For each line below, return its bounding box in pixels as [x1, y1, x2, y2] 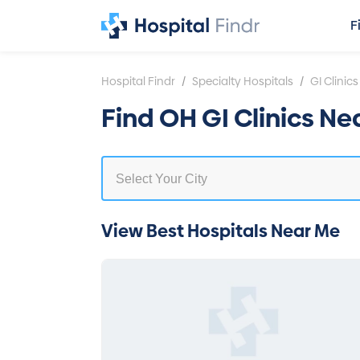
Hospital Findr [101, 73, 175, 89]
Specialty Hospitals [192, 73, 293, 89]
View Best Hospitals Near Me [101, 219, 340, 243]
